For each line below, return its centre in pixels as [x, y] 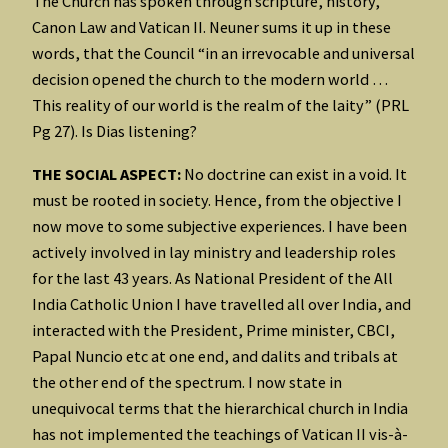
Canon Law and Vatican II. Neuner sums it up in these [211, 27]
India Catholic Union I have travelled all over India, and [221, 303]
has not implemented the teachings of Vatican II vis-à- [220, 433]
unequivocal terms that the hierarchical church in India [220, 407]
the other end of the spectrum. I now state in [187, 381]
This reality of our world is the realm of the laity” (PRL [220, 105]
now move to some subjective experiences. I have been [219, 225]
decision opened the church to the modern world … [210, 79]
